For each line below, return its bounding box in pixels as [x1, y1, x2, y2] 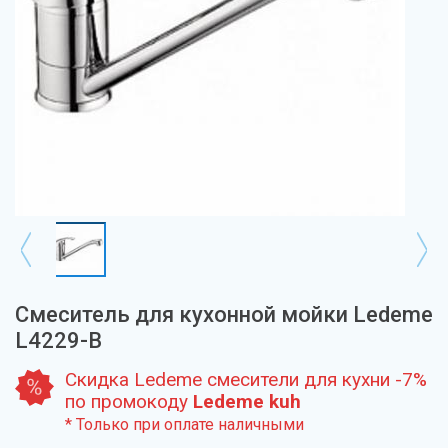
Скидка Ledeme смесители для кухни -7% [65, 368, 427, 391]
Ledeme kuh [193, 390, 301, 413]
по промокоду [65, 390, 193, 413]
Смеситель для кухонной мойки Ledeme [15, 302, 433, 327]
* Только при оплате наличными [65, 415, 304, 434]
